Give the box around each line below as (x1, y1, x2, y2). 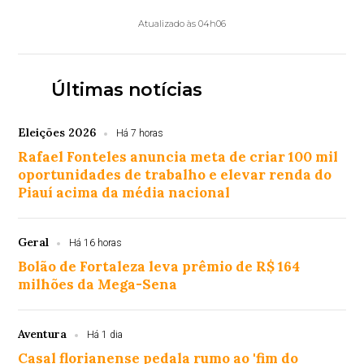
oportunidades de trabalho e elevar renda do (18, 166, 332, 184)
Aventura (18, 327, 67, 342)
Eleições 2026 (18, 125, 97, 141)
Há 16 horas (69, 237, 123, 249)
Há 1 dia (87, 329, 123, 341)
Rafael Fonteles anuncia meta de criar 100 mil (18, 148, 339, 167)
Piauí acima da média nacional (18, 184, 231, 202)
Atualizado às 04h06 (138, 18, 226, 30)
